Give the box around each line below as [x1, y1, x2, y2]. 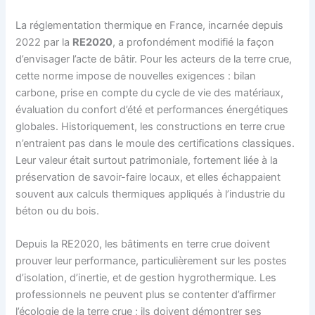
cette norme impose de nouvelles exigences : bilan [15, 69, 257, 82]
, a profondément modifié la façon [112, 35, 275, 49]
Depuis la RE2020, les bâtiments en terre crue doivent [15, 237, 271, 250]
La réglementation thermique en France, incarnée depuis [15, 18, 284, 32]
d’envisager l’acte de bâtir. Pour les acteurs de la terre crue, [15, 52, 292, 65]
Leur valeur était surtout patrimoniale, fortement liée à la [15, 153, 278, 167]
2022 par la [15, 35, 73, 49]
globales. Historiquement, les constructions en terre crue [15, 120, 285, 133]
